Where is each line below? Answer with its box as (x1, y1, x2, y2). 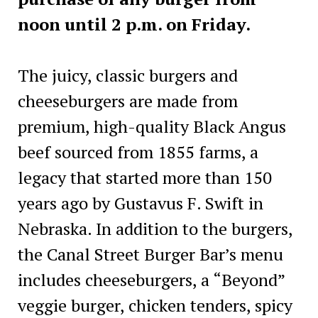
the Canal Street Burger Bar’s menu (17, 242, 283, 265)
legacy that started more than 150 (17, 165, 272, 189)
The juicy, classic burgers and (17, 63, 238, 87)
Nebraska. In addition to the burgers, (17, 216, 292, 240)
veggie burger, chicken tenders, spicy (17, 293, 292, 317)
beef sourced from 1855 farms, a (17, 140, 258, 163)
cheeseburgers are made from (17, 89, 238, 112)
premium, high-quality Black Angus (17, 114, 286, 138)
